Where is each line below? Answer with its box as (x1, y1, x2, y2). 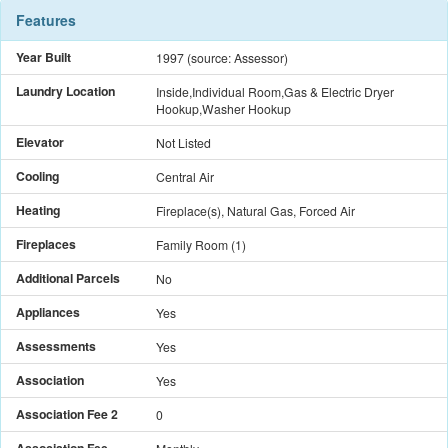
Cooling (16, 166, 59, 185)
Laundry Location (16, 81, 115, 100)
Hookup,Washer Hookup (156, 99, 291, 117)
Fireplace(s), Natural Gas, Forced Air (156, 201, 355, 219)
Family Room (156, 235, 228, 253)
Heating (16, 200, 60, 219)
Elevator (16, 132, 64, 151)
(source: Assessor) (187, 48, 288, 66)
